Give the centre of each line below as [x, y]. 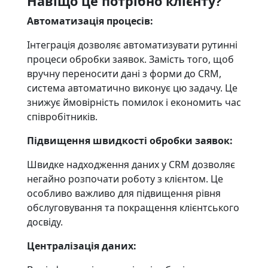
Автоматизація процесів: [90, 21]
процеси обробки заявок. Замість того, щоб [130, 59]
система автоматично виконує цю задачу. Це [132, 88]
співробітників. [62, 117]
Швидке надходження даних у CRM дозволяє [131, 165]
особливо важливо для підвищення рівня [124, 193]
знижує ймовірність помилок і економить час [134, 102]
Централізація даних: [81, 246]
